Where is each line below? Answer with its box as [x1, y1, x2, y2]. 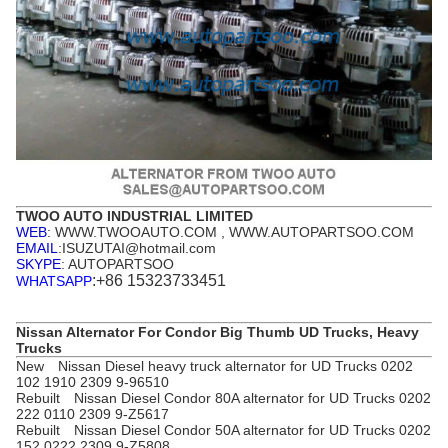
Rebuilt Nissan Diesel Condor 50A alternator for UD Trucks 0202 [16, 421, 431, 438]
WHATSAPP [16, 272, 92, 289]
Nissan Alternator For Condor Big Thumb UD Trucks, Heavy [16, 323, 419, 340]
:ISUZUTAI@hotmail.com [58, 239, 216, 256]
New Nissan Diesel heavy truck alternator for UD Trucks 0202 [16, 357, 413, 374]
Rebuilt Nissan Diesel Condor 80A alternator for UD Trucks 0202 [16, 389, 431, 406]
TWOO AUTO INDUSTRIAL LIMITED [16, 207, 253, 224]
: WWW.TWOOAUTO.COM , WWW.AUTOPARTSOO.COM [47, 223, 414, 240]
